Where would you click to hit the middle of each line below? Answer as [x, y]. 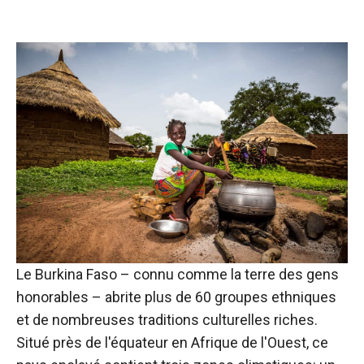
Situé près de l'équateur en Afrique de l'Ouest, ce [172, 342]
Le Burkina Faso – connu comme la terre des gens [178, 274]
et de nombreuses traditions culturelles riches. [167, 320]
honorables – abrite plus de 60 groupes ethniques [176, 297]
